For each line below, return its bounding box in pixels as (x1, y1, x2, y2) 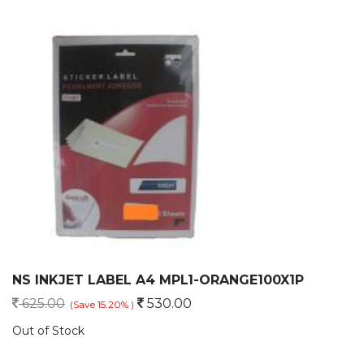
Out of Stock (12, 323, 84, 338)
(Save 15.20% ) (70, 298, 134, 310)
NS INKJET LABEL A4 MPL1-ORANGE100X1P (12, 272, 304, 288)
